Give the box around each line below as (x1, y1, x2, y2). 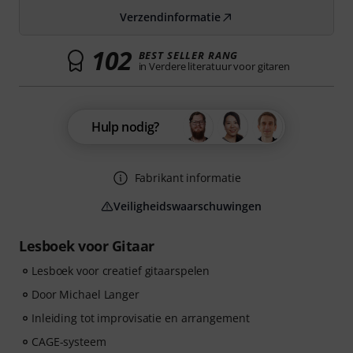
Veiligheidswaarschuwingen (113, 199, 262, 214)
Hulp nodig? (91, 118, 159, 136)
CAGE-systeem (32, 334, 106, 349)
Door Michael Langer (32, 287, 139, 302)
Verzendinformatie (120, 9, 221, 24)
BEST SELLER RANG (138, 48, 239, 62)
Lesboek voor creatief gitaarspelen (32, 263, 210, 278)
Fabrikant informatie (134, 170, 241, 185)
